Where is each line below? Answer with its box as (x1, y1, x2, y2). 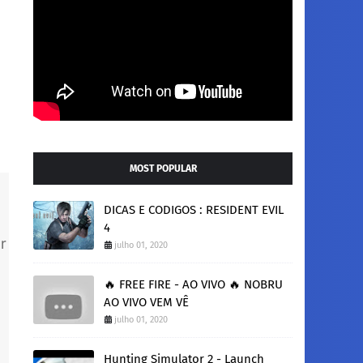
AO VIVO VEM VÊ (104, 295, 189, 310)
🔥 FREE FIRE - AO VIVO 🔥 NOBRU (104, 277, 283, 292)
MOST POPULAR (129, 163, 197, 174)
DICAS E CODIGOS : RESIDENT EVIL (104, 203, 284, 217)
